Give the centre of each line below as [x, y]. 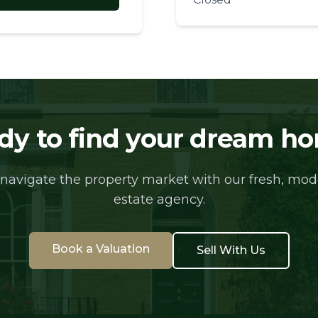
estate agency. [159, 199]
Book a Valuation [100, 249]
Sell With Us [231, 250]
